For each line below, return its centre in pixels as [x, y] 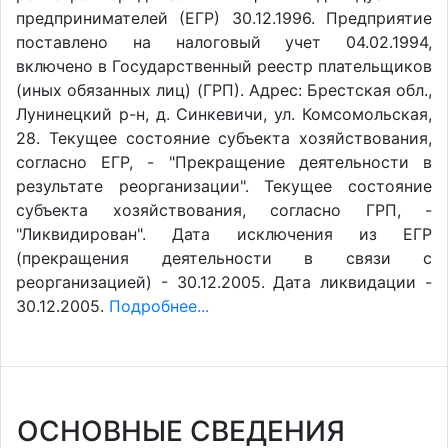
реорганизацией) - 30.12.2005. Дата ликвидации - [224, 282]
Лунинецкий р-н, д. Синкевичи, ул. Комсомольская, [224, 114]
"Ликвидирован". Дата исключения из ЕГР [224, 234]
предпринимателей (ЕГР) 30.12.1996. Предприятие [224, 18]
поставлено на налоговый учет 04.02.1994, [224, 42]
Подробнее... [159, 306]
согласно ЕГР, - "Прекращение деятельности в [224, 162]
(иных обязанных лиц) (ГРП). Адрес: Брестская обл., [224, 90]
